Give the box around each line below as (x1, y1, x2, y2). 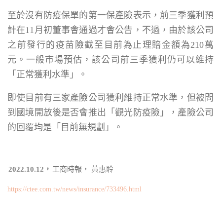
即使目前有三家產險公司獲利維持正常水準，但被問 (7, 93, 214, 103)
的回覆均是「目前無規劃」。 (7, 122, 123, 132)
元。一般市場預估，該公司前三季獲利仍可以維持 (7, 55, 214, 65)
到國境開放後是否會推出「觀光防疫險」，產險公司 (7, 108, 214, 117)
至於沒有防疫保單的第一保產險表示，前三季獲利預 (7, 10, 214, 20)
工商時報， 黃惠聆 (52, 165, 113, 173)
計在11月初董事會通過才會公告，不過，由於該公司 (7, 25, 214, 35)
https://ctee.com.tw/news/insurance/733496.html (7, 185, 142, 193)
